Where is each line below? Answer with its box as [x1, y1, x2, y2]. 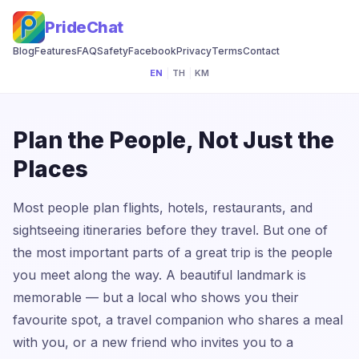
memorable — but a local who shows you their [13, 289, 299, 305]
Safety [97, 45, 128, 57]
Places [13, 155, 88, 183]
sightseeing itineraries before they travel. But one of [13, 222, 328, 238]
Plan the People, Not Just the [13, 127, 334, 154]
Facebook [128, 45, 176, 57]
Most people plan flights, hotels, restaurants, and [13, 200, 313, 216]
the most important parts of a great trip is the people [13, 244, 333, 260]
